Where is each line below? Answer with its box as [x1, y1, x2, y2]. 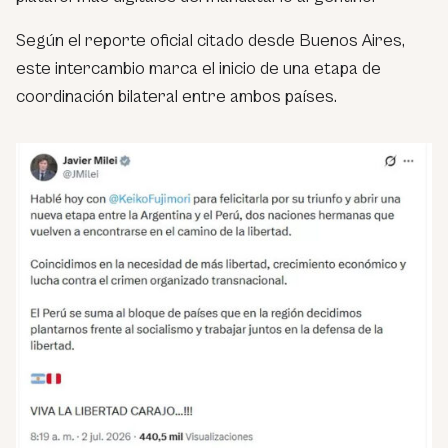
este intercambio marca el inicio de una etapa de [16, 57, 381, 79]
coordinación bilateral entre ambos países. [16, 85, 337, 107]
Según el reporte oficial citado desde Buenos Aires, [16, 29, 405, 51]
